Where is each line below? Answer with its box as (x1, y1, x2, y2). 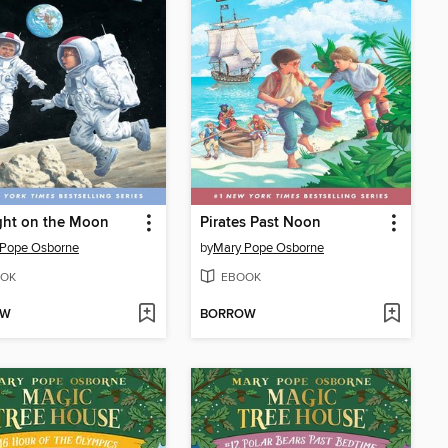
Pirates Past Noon (200, 214, 321, 233)
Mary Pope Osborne (213, 240, 324, 257)
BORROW (200, 306, 256, 323)
